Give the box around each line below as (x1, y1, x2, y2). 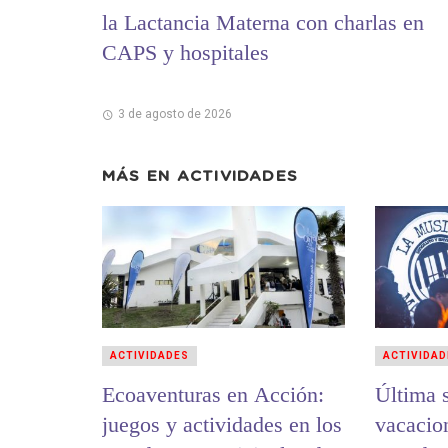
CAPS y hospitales (102, 40, 269, 66)
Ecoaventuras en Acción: (102, 382, 324, 407)
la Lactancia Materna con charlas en (102, 10, 424, 36)
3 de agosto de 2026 (117, 107, 232, 122)
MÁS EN (102, 169, 177, 185)
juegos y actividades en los (102, 412, 342, 437)
